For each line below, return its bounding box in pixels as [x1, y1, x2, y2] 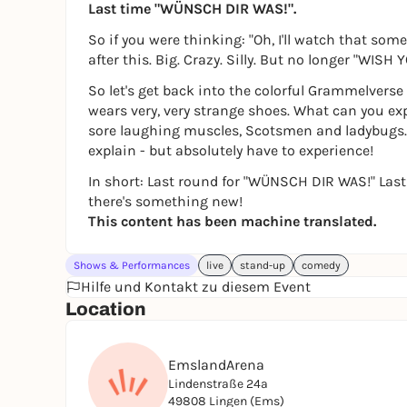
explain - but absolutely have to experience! [88, 142, 373, 159]
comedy [302, 259, 341, 272]
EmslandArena [168, 356, 264, 373]
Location [65, 299, 146, 319]
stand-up [240, 259, 285, 272]
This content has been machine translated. [88, 213, 376, 230]
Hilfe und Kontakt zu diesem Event [81, 278, 311, 295]
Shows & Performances [74, 259, 190, 272]
